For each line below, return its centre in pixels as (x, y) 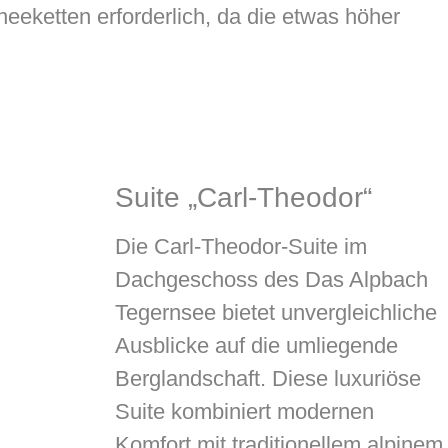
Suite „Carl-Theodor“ (243, 197)
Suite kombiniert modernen (244, 411)
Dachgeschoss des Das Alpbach (271, 279)
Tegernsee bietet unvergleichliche (275, 312)
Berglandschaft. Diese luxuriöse (267, 378)
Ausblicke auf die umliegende (256, 345)
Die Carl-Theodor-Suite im (240, 246)
